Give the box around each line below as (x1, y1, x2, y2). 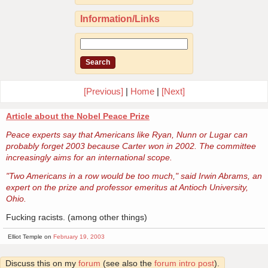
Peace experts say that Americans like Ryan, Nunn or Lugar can (6, 130, 248, 140)
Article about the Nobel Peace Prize (6, 111, 150, 121)
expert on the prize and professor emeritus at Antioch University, (6, 182, 248, 193)
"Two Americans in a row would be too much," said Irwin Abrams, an (6, 171, 262, 181)
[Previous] (83, 86, 126, 97)
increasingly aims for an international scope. (6, 153, 172, 163)
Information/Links (80, 14, 160, 25)
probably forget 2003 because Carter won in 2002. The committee (6, 141, 256, 151)
